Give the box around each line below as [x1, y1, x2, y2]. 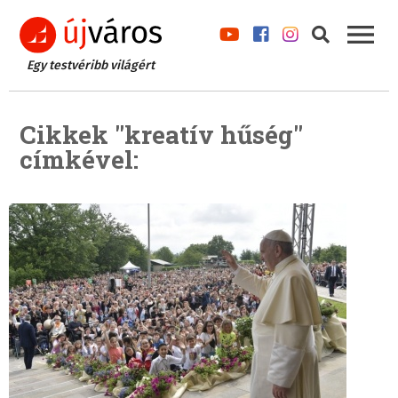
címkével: [20, 143, 139, 177]
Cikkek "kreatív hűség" [20, 118, 303, 152]
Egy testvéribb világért [27, 58, 155, 74]
